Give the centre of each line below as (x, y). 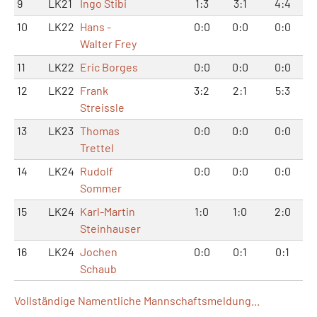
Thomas (100, 130)
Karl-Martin (108, 211)
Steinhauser (110, 228)
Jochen (99, 251)
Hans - (96, 26)
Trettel (97, 147)
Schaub (98, 268)
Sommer (101, 188)
